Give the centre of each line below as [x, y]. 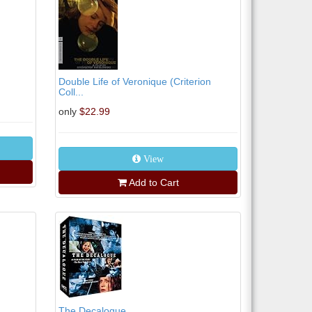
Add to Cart [154, 182]
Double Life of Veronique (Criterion [135, 81]
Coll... [71, 92]
